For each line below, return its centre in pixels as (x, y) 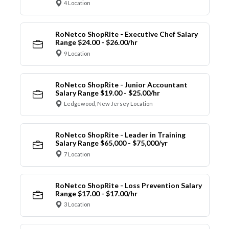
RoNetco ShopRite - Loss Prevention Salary (128, 185)
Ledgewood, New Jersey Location (108, 104)
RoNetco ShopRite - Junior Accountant (121, 84)
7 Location (77, 154)
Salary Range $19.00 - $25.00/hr (107, 93)
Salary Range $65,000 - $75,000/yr (111, 143)
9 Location (77, 53)
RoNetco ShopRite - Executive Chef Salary (126, 34)
